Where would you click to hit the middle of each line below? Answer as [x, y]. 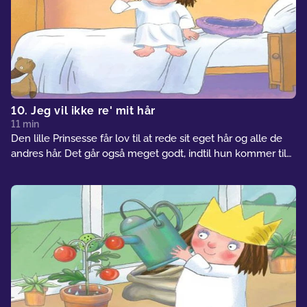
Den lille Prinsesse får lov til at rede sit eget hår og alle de [147, 138]
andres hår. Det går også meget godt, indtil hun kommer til [149, 153]
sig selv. [29, 168]
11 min [25, 124]
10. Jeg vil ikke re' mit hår [83, 110]
